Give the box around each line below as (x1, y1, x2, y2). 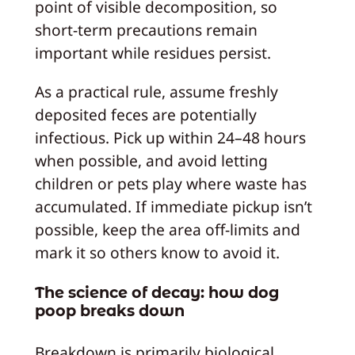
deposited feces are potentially (34, 103, 257, 125)
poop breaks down (34, 301, 185, 321)
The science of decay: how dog (34, 283, 279, 303)
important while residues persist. (34, 42, 271, 64)
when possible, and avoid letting (34, 149, 268, 171)
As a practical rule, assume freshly (34, 80, 278, 102)
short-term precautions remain (34, 19, 258, 41)
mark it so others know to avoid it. (34, 241, 280, 263)
